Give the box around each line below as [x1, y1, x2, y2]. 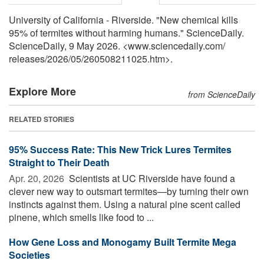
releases [9, 52, 45, 66]
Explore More [9, 84, 76, 100]
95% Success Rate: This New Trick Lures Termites [9, 143, 232, 157]
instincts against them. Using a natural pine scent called [9, 197, 240, 212]
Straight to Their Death [9, 156, 110, 170]
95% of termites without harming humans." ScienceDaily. [9, 26, 244, 40]
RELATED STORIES [9, 114, 74, 125]
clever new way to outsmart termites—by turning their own [9, 184, 249, 199]
